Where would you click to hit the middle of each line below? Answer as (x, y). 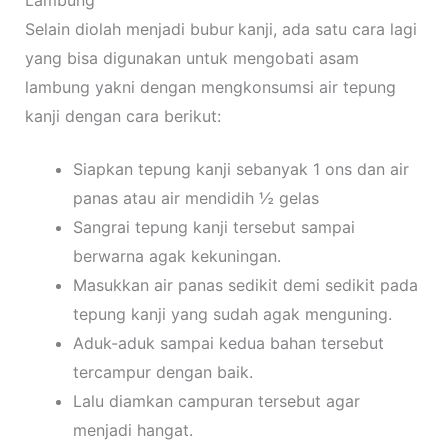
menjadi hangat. (132, 430)
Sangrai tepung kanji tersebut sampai (213, 227)
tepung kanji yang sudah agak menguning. (232, 314)
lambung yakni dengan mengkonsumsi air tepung (210, 87)
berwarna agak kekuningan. (176, 256)
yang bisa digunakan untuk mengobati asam (191, 58)
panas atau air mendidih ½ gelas (195, 198)
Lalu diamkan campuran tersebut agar (216, 401)
